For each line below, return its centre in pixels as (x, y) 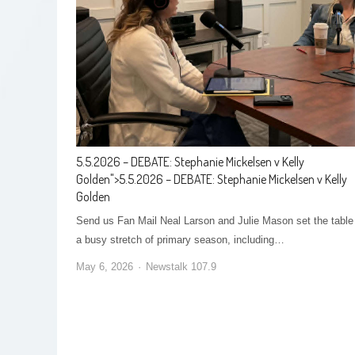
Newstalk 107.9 (181, 266)
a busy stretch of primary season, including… (180, 239)
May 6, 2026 (105, 266)
